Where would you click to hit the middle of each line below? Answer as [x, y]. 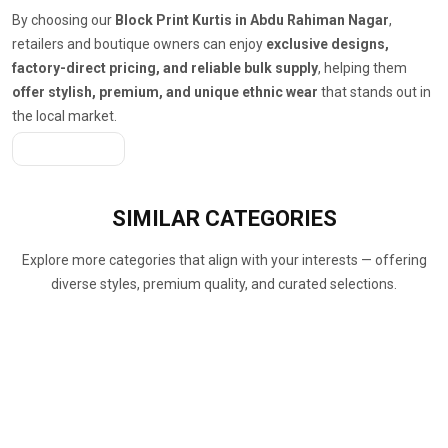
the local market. [64, 116]
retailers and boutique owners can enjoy [139, 44]
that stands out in [374, 92]
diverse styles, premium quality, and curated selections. [224, 284]
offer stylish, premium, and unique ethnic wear [165, 92]
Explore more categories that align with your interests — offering [224, 260]
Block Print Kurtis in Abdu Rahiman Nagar [252, 20]
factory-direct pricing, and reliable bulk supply [165, 68]
